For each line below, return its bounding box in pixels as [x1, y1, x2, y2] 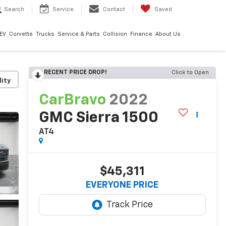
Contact [103, 7, 125, 13]
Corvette [9, 31, 33, 37]
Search [4, 7, 24, 13]
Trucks [36, 31, 54, 37]
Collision [103, 31, 127, 37]
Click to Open [172, 70, 209, 76]
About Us [155, 31, 181, 37]
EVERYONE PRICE [86, 181, 159, 190]
